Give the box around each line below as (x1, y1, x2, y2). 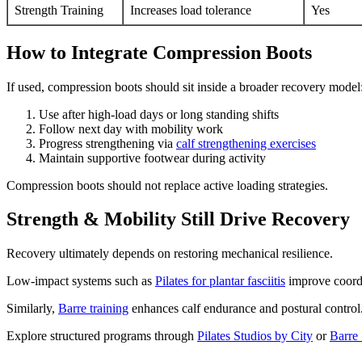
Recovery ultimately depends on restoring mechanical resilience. (6, 246, 333, 261)
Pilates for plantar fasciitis (155, 274, 285, 288)
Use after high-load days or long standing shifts (39, 107, 279, 121)
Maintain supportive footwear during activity (39, 150, 266, 165)
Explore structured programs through (6, 329, 197, 343)
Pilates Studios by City (197, 329, 313, 343)
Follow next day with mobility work (39, 121, 223, 136)
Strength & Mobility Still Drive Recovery (6, 208, 350, 230)
